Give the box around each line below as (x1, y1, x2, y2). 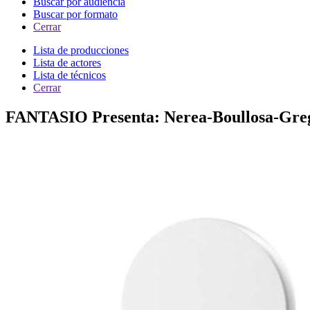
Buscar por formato (33, 8, 118, 20)
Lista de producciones (33, 44, 129, 56)
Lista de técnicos (33, 69, 106, 81)
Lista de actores (33, 56, 101, 69)
